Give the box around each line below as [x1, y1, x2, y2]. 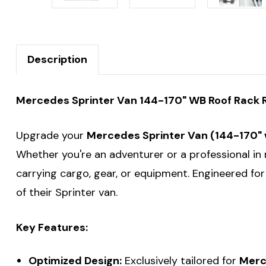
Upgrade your [16, 128, 87, 142]
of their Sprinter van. [16, 185, 118, 199]
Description [27, 52, 87, 66]
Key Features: [16, 220, 88, 235]
